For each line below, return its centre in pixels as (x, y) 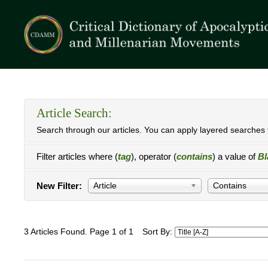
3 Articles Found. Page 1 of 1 (79, 232)
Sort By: (159, 232)
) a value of (235, 156)
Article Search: (74, 113)
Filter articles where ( (77, 156)
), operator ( (154, 156)
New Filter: (59, 186)
